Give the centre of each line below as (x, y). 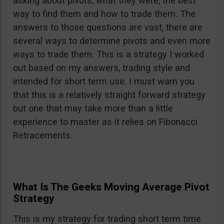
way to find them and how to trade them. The (104, 14)
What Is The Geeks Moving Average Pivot (111, 187)
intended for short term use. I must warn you (104, 81)
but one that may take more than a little (93, 108)
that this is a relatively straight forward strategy (109, 95)
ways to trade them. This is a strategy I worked (108, 54)
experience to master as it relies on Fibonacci (105, 122)
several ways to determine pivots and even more (112, 41)
